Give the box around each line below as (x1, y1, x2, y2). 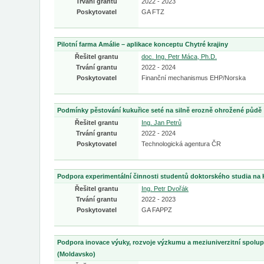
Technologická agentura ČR (141, 140, 221, 147)
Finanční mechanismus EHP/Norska (141, 74, 246, 81)
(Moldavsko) (57, 250, 95, 258)
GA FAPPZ (141, 206, 172, 213)
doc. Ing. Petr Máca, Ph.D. (141, 53, 217, 60)
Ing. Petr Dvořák (141, 185, 189, 192)
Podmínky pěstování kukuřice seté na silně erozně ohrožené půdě (57, 107, 262, 114)
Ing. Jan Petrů (141, 119, 181, 126)
